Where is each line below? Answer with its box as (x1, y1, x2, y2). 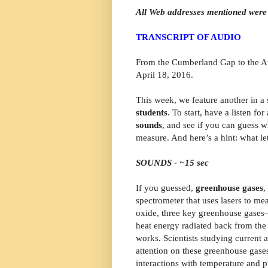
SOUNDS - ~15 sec (136, 157, 209, 168)
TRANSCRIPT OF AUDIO (136, 32, 241, 42)
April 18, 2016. (136, 69, 193, 80)
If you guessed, (136, 182, 196, 193)
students (136, 107, 167, 118)
